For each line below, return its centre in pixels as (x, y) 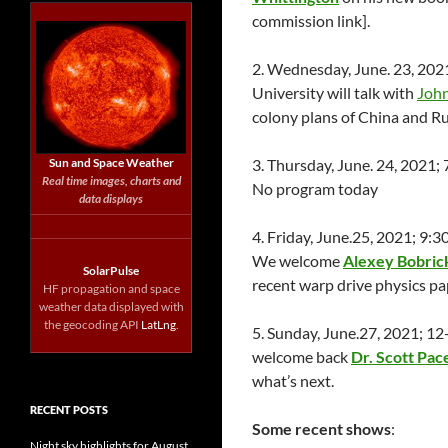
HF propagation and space (111, 288)
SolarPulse (111, 270)
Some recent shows (321, 428)
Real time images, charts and (111, 180)
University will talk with (334, 92)
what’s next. (293, 380)
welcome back (301, 356)
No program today (315, 188)
